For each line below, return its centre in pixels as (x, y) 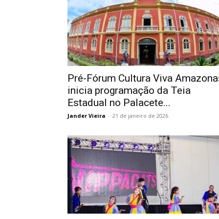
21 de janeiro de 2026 (140, 116)
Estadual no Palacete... (119, 103)
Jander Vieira (87, 116)
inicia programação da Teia (129, 90)
